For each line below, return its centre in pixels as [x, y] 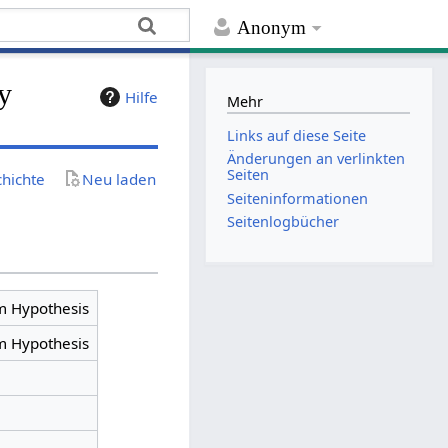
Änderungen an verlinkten [316, 159]
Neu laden [119, 178]
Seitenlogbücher [283, 221]
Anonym [272, 28]
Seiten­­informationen [298, 198]
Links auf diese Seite [297, 136]
